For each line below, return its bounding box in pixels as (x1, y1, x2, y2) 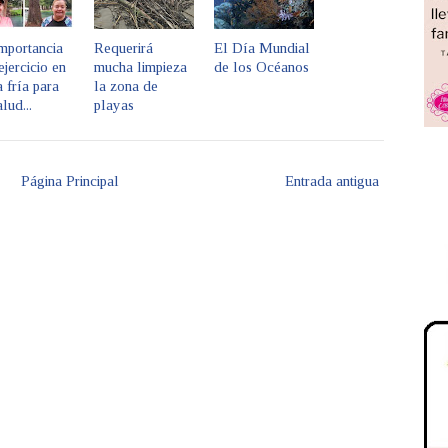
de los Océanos (214, 59, 309, 76)
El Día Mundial (214, 40, 310, 57)
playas (94, 97, 134, 114)
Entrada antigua (285, 173, 379, 190)
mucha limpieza (94, 59, 187, 76)
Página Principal (21, 173, 119, 190)
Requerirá (94, 40, 153, 57)
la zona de (94, 78, 158, 95)
